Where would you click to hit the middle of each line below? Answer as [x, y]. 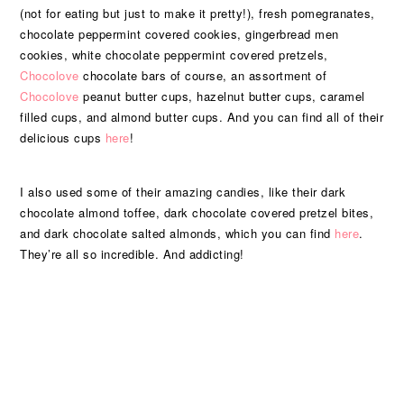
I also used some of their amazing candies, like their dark [183, 192]
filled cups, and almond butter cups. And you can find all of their [202, 117]
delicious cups [63, 138]
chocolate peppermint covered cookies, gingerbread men [179, 34]
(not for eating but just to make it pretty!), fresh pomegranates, [197, 13]
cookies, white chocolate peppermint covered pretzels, [174, 55]
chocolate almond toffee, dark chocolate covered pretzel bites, [197, 212]
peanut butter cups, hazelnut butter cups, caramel [222, 96]
